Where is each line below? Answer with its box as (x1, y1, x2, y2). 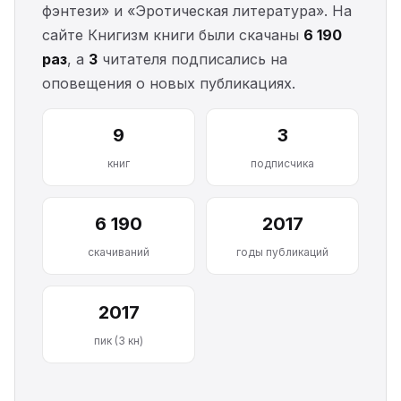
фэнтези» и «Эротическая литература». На (42, 2, 352, 20)
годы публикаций (236, 245, 328, 259)
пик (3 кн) (94, 334, 143, 347)
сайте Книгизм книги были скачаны (42, 26, 303, 44)
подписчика (251, 157, 314, 170)
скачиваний (88, 245, 149, 259)
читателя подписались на (98, 50, 287, 68)
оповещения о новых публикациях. (42, 74, 295, 92)
